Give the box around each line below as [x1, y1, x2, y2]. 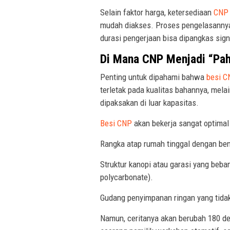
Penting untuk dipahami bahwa [100, 71, 204, 82]
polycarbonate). [100, 171, 153, 182]
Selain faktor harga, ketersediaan [100, 7, 214, 17]
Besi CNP [100, 118, 132, 128]
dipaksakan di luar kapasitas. [100, 97, 199, 108]
